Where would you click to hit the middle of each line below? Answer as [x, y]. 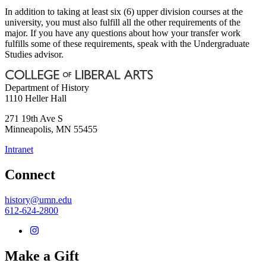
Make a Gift [42, 256]
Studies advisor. [34, 54]
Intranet [19, 149]
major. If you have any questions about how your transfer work [123, 33]
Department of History [47, 87]
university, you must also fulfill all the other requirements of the [123, 22]
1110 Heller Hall [36, 98]
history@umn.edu [38, 199]
